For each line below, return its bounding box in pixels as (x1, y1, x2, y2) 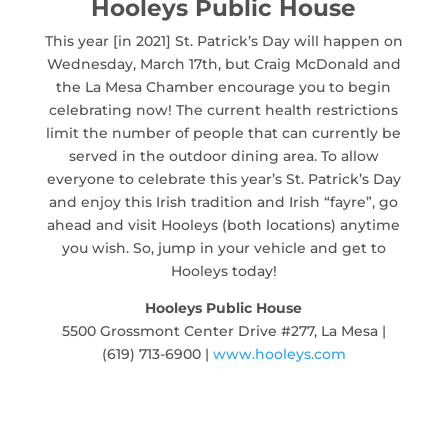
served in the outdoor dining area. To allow (68, 146, 379, 165)
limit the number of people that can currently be (46, 123, 402, 142)
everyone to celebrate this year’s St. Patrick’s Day (46, 169, 401, 188)
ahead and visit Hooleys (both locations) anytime (47, 215, 401, 234)
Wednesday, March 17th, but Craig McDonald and (46, 54, 401, 73)
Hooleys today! (170, 261, 277, 280)
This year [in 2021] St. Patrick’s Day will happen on (44, 31, 403, 50)
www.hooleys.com (212, 344, 346, 363)
